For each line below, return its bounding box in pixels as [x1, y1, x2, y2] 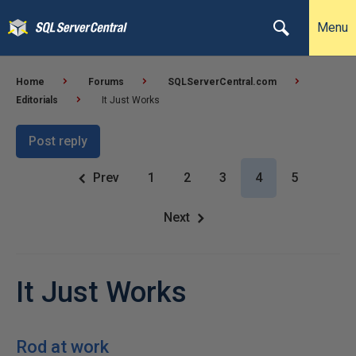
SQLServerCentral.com [168, 76, 277, 87]
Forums [88, 76, 124, 87]
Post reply [29, 133, 87, 149]
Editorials [16, 95, 58, 106]
